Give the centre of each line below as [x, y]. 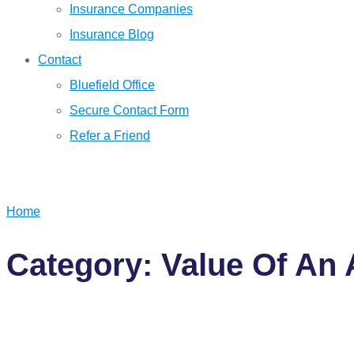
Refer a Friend [110, 136]
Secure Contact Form [129, 110]
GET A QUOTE [69, 173]
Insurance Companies [131, 9]
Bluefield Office [112, 85]
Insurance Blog [112, 34]
